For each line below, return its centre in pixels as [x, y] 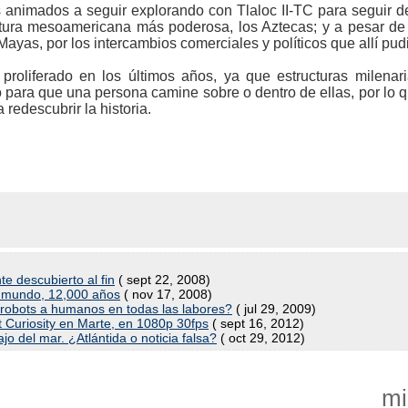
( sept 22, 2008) [163, 280]
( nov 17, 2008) [166, 294]
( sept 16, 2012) [256, 323]
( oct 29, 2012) [261, 338]
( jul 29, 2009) [274, 309]
